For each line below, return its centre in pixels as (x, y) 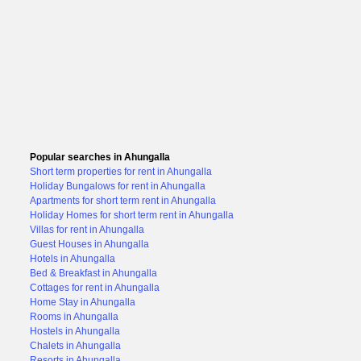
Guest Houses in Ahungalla (89, 244)
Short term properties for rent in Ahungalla (120, 172)
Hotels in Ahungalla (72, 259)
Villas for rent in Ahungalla (87, 230)
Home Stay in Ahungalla (82, 302)
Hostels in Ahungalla (75, 331)
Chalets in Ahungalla (75, 346)
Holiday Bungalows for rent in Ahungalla (117, 186)
